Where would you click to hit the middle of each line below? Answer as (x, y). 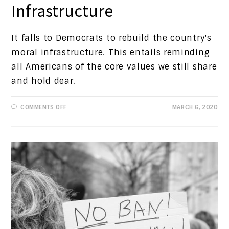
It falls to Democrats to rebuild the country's (111, 38)
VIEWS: (76, 120)
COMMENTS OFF (43, 107)
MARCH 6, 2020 (195, 107)
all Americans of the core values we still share (114, 66)
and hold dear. (44, 81)
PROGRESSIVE (86, 113)
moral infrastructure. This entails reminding (111, 52)
